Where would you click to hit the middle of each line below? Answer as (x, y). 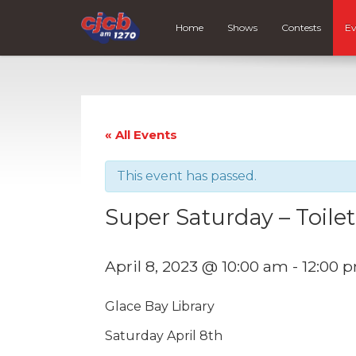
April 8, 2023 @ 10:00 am (197, 266)
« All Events (141, 134)
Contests (302, 28)
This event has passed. (187, 176)
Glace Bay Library (160, 306)
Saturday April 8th (164, 335)
